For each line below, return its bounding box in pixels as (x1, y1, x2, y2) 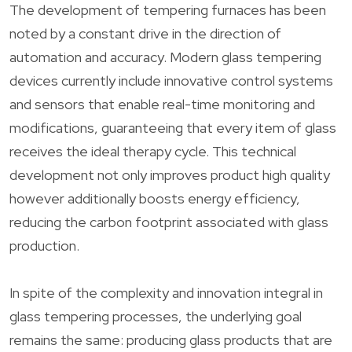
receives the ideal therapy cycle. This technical (9, 141, 296, 160)
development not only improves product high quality (9, 165, 330, 184)
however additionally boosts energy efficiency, (9, 189, 300, 207)
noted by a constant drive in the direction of (9, 24, 281, 42)
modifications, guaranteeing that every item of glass (9, 118, 336, 137)
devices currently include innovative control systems (9, 71, 333, 90)
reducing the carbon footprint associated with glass (9, 212, 328, 231)
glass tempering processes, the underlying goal (9, 306, 302, 325)
